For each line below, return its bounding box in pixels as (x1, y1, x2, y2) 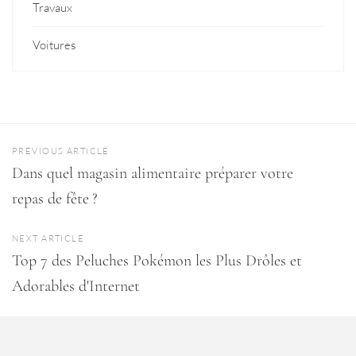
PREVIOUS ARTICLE (12, 145, 110, 157)
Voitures (33, 37, 75, 52)
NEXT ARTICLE (12, 232, 85, 244)
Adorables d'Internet (12, 276, 140, 296)
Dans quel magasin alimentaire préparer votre (12, 163, 293, 183)
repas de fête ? (12, 188, 98, 208)
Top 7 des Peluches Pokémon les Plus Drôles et (12, 250, 302, 270)
